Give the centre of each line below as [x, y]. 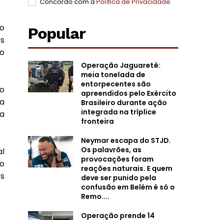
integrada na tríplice [118, 112]
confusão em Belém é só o [128, 187]
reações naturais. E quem [126, 168]
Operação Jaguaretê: [121, 65]
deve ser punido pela [118, 178]
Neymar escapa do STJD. [126, 140]
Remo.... [95, 196]
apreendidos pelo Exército [128, 93]
